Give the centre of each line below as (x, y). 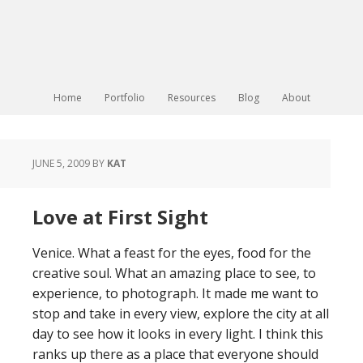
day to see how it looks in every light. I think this (178, 334)
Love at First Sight (120, 217)
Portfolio (124, 98)
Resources (191, 98)
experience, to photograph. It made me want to (175, 293)
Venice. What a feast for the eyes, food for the (172, 253)
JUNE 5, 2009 (61, 163)
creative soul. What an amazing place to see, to (174, 273)
